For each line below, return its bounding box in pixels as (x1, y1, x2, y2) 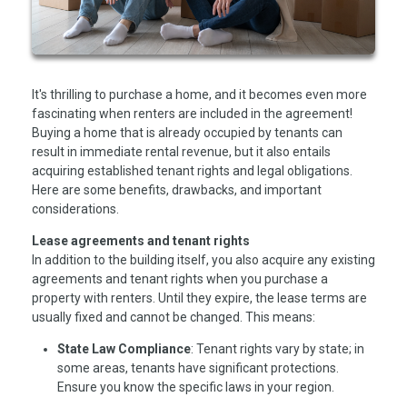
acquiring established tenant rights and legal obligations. (32, 164, 352, 179)
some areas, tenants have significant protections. (57, 361, 339, 376)
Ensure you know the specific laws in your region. (57, 380, 334, 395)
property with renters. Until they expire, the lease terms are (32, 291, 367, 306)
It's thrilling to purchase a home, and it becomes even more (32, 87, 367, 103)
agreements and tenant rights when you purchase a (32, 272, 328, 287)
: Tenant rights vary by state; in (191, 342, 364, 357)
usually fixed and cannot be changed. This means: (32, 310, 315, 325)
